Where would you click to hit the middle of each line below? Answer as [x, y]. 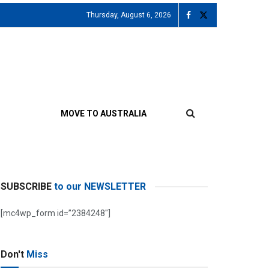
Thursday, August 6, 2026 [129, 15]
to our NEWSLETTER [100, 186]
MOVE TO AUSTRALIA [103, 113]
